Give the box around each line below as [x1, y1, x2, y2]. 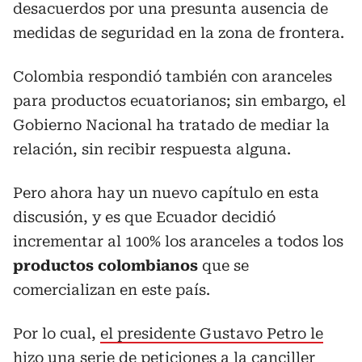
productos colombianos [13, 257, 198, 274]
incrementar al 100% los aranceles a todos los [13, 233, 343, 250]
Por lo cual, [13, 325, 100, 342]
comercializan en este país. [13, 281, 210, 298]
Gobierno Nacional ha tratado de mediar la [13, 116, 330, 133]
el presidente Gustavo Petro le [100, 325, 323, 342]
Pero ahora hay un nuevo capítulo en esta [13, 184, 319, 201]
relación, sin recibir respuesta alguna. [13, 141, 291, 158]
